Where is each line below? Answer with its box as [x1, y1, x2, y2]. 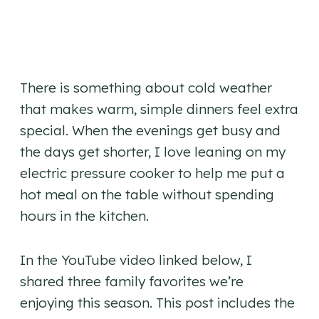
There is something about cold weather [20, 79, 272, 97]
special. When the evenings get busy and [20, 122, 281, 140]
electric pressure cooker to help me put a [20, 164, 285, 182]
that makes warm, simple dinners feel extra [20, 100, 298, 118]
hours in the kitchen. [20, 207, 149, 225]
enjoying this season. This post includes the [20, 294, 295, 312]
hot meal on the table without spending [20, 186, 274, 204]
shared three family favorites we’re [20, 273, 244, 291]
